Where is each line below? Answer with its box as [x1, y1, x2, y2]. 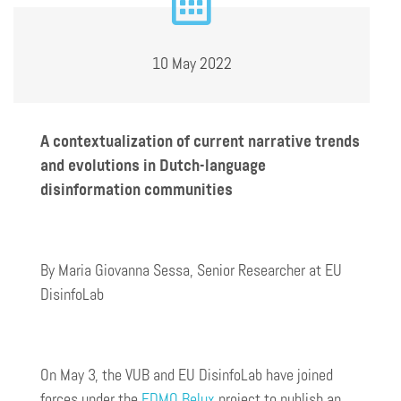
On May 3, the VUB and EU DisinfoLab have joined [40, 364, 333, 385]
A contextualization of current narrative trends [40, 131, 360, 151]
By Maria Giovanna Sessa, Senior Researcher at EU [40, 260, 342, 280]
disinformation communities [40, 179, 233, 200]
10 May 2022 [151, 53, 232, 73]
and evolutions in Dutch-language [40, 155, 266, 175]
